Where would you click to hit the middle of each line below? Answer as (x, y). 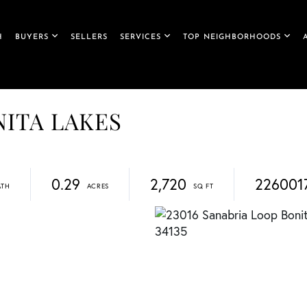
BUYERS (32, 38)
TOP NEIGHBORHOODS (232, 38)
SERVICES (140, 38)
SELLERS (89, 38)
